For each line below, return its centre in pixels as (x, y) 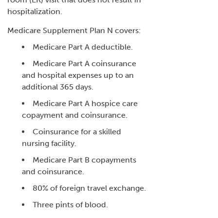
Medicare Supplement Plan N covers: (74, 30)
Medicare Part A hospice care (85, 103)
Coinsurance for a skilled (77, 131)
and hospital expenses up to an (78, 75)
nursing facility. (49, 143)
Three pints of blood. (70, 204)
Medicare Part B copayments (84, 160)
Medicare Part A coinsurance (84, 63)
